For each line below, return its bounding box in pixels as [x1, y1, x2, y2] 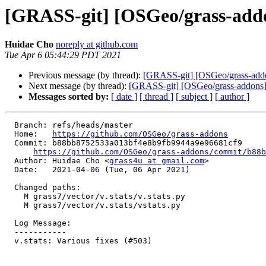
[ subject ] [176, 91, 213, 102]
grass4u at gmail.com [109, 156, 204, 166]
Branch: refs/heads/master [5, 121, 14, 130]
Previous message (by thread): [28, 70, 143, 81]
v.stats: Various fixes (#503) [5, 236, 14, 246]
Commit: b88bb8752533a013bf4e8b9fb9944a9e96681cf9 [5, 138, 14, 148]
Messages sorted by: [28, 91, 109, 102]
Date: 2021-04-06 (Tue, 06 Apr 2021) [5, 165, 14, 175]
